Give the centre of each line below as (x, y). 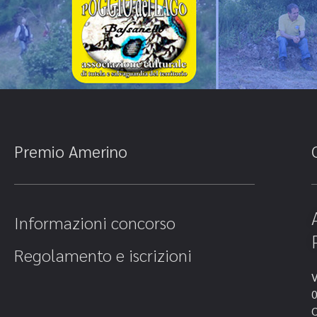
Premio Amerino (70, 151)
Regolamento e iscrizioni (103, 255)
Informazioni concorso (94, 223)
